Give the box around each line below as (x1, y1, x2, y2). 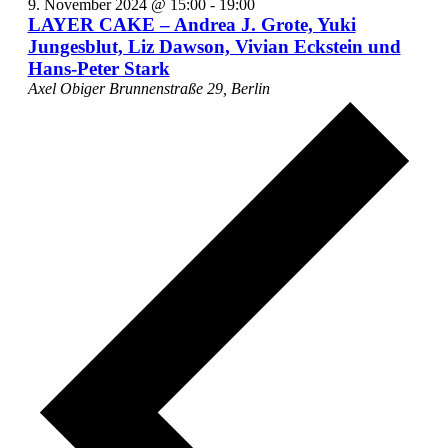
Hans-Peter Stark (27, 58, 170, 80)
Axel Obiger (27, 80, 109, 98)
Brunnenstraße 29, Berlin (108, 80, 270, 98)
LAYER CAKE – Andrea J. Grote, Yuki (27, 14, 356, 36)
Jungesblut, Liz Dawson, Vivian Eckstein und (27, 36, 401, 58)
